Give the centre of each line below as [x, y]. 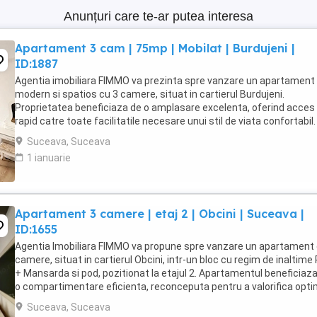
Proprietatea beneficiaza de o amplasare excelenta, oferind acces [165, 108]
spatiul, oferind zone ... [65, 300]
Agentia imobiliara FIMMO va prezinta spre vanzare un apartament [165, 81]
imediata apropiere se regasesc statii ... [104, 134]
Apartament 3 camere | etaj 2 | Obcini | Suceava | [160, 214]
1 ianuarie [49, 158]
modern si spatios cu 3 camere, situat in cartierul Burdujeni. [150, 94]
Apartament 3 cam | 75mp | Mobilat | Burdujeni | [155, 48]
